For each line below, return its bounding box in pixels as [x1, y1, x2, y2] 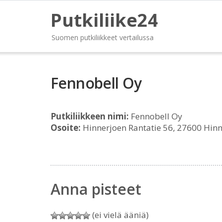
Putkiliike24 [51, 8, 158, 32]
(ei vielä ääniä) [90, 209, 149, 221]
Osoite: [51, 122, 81, 133]
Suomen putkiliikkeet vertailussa [52, 33, 154, 42]
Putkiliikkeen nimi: [51, 111, 129, 122]
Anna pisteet [51, 179, 141, 199]
